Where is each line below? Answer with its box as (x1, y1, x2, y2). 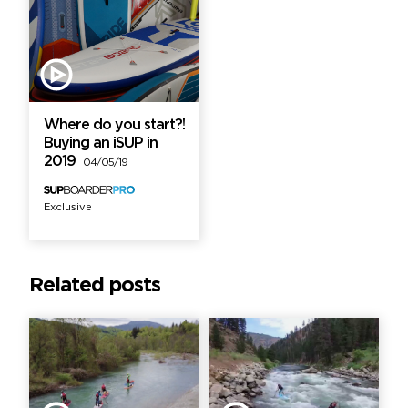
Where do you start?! (44, 117, 185, 132)
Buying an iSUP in (44, 136, 158, 150)
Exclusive (44, 202, 92, 212)
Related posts (29, 276, 160, 295)
